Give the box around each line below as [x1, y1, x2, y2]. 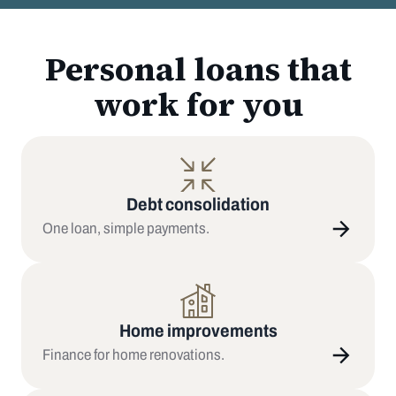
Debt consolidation [126, 190, 270, 217]
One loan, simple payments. [42, 217, 209, 240]
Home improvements [118, 316, 278, 344]
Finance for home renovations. [42, 344, 225, 367]
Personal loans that [44, 46, 352, 91]
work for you [93, 81, 303, 126]
